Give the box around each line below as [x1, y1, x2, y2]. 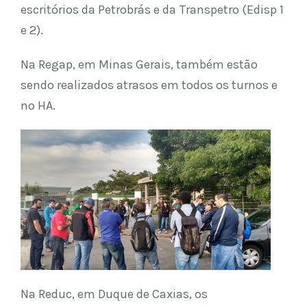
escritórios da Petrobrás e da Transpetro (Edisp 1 [21, 1, 284, 17]
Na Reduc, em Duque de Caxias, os [21, 286, 208, 302]
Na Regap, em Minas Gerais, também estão [21, 56, 258, 72]
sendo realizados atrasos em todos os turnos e [21, 77, 278, 93]
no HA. [21, 97, 56, 113]
